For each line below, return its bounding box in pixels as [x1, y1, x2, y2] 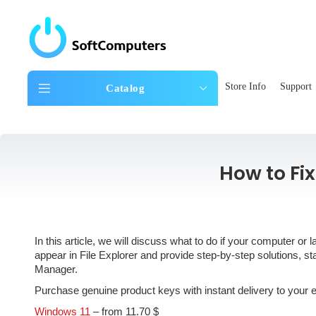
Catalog [106, 82, 145, 94]
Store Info [224, 80, 266, 92]
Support [279, 80, 312, 92]
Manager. [34, 263, 78, 275]
